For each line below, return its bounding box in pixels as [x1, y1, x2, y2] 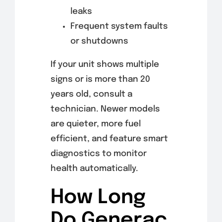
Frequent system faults [70, 22, 168, 31]
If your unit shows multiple [50, 60, 159, 69]
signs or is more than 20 [50, 75, 150, 84]
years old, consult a [50, 90, 132, 99]
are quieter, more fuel [50, 120, 141, 129]
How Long [50, 187, 146, 208]
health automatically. [50, 165, 138, 173]
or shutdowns [70, 37, 128, 46]
